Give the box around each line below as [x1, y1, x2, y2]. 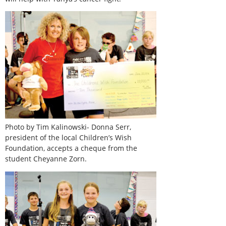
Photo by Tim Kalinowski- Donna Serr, [5, 122, 131, 132]
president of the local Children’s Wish [5, 133, 132, 143]
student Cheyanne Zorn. [5, 154, 87, 164]
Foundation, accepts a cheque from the [5, 143, 137, 153]
